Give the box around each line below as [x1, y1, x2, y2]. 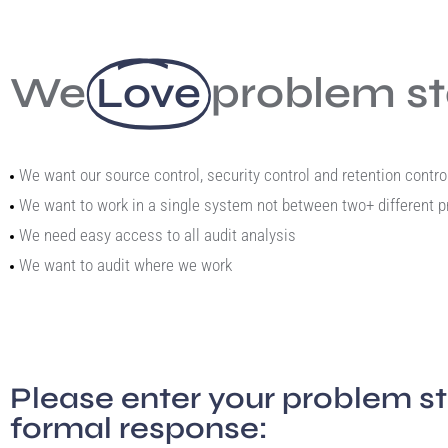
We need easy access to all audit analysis [19, 225, 296, 245]
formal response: [10, 409, 268, 446]
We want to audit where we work [19, 255, 232, 275]
